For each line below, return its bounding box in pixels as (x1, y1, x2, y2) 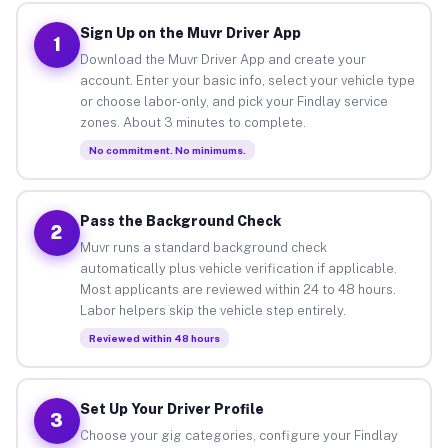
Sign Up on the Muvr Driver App (79, 24, 301, 41)
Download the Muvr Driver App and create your (79, 51, 366, 67)
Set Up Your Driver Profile (79, 400, 264, 417)
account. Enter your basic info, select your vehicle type (79, 72, 415, 88)
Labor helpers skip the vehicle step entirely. (79, 302, 346, 318)
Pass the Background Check (79, 212, 281, 229)
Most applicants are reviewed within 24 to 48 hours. (79, 281, 396, 297)
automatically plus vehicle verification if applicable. (79, 260, 397, 276)
